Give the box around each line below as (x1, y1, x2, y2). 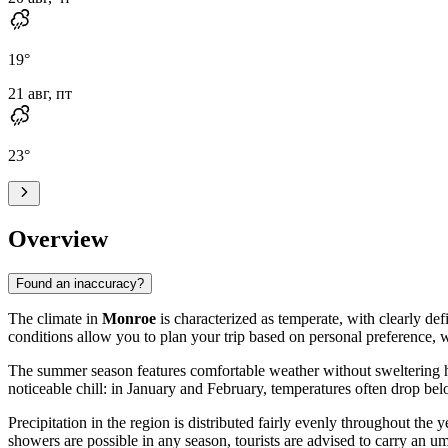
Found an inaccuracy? (16, 275, 144, 291)
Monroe (102, 309, 156, 327)
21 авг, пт (8, 84, 72, 102)
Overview (8, 225, 108, 252)
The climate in (8, 309, 102, 327)
